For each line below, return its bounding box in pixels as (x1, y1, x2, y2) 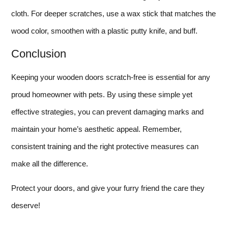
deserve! (11, 201, 40, 210)
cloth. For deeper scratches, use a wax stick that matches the (11, 9, 216, 18)
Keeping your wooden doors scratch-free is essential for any (11, 72, 210, 81)
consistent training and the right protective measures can (11, 141, 198, 151)
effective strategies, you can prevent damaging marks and (11, 107, 204, 116)
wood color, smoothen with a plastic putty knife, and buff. (11, 26, 197, 36)
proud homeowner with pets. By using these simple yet (11, 90, 192, 99)
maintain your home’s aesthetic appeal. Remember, (11, 124, 182, 133)
